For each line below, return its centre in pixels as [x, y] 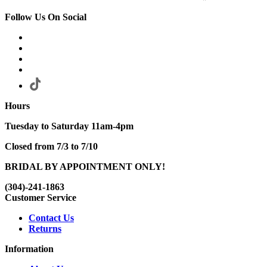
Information [29, 249]
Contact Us [51, 218]
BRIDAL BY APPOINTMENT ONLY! [85, 167]
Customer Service [41, 198]
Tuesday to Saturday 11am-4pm [69, 126]
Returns [45, 229]
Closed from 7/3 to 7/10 [51, 147]
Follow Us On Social [46, 17]
